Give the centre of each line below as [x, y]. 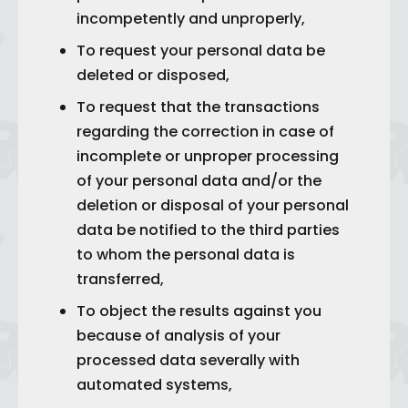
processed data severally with [188, 360]
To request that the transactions [198, 107]
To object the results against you [199, 311]
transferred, [120, 279]
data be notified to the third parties [208, 230]
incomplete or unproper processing [208, 156]
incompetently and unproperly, [191, 19]
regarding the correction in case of [205, 132]
